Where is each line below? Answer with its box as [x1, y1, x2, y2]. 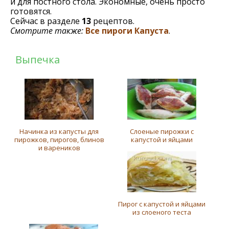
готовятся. [10, 6, 52, 17]
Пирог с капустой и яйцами [118, 199, 205, 209]
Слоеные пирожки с [129, 127, 194, 136]
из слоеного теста [132, 208, 191, 217]
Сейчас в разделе [10, 15, 82, 27]
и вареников [38, 143, 80, 152]
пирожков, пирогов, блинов [14, 135, 104, 144]
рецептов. [91, 15, 134, 27]
